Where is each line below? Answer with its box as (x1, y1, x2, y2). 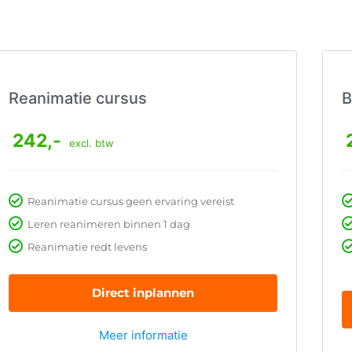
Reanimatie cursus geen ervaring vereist (27, 195, 234, 208)
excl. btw (69, 137, 114, 150)
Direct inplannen (92, 285, 194, 301)
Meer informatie (98, 328, 188, 343)
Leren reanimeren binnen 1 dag (27, 218, 190, 231)
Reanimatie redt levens (27, 240, 147, 254)
